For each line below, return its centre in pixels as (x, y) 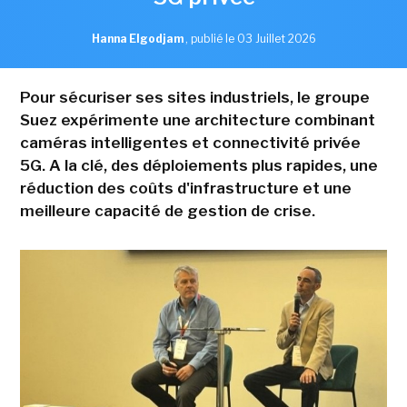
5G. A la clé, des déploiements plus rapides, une (199, 166)
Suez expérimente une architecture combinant (197, 120)
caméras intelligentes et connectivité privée (190, 143)
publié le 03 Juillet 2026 (253, 39)
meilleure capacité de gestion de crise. (167, 211)
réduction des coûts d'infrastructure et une (185, 189)
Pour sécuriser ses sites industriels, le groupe (194, 98)
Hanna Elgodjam (138, 39)
